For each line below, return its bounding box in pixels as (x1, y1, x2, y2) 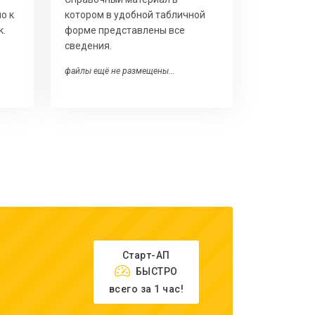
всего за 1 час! (108, 283, 184, 295)
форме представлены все (64, 24, 185, 36)
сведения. (64, 39, 112, 51)
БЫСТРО (135, 265, 178, 277)
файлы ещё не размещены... (64, 65, 175, 76)
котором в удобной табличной (64, 8, 205, 20)
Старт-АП (122, 249, 170, 261)
